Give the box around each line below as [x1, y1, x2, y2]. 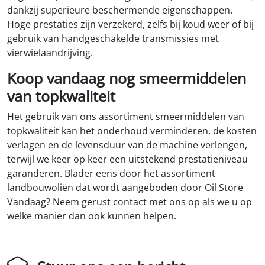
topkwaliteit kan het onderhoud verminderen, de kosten [7, 124, 257, 138]
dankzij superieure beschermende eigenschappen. [7, 4, 232, 17]
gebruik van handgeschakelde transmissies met [7, 32, 219, 46]
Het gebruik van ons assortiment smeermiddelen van [7, 110, 244, 124]
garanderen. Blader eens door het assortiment [7, 167, 215, 180]
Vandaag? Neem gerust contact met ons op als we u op [7, 195, 252, 209]
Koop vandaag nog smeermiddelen [7, 68, 246, 89]
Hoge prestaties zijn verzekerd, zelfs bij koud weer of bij [7, 18, 254, 31]
